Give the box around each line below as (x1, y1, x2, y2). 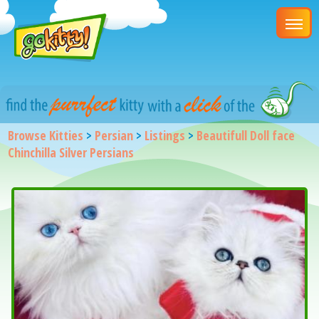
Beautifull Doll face (197, 126, 296, 144)
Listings (145, 126, 186, 144)
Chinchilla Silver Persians (8, 143, 135, 161)
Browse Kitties (8, 126, 84, 144)
